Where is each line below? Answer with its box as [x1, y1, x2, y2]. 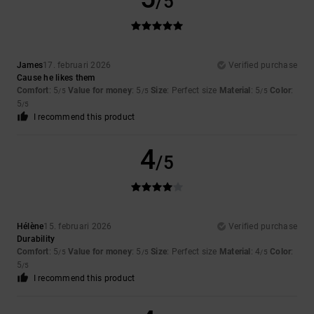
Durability [17, 234, 55, 245]
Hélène [17, 221, 44, 232]
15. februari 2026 [43, 221, 112, 232]
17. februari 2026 [43, 60, 111, 71]
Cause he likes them [17, 73, 95, 83]
